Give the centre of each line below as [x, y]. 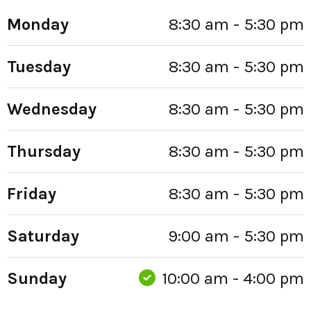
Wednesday [52, 109]
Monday [38, 24]
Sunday [37, 278]
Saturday [43, 236]
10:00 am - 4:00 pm [231, 278]
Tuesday [39, 66]
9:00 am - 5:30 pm [236, 236]
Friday [32, 193]
